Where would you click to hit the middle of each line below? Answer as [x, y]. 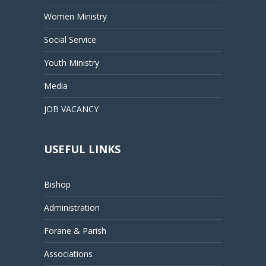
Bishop [57, 184]
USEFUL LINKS [82, 149]
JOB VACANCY [71, 109]
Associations [68, 254]
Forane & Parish [75, 231]
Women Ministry [75, 16]
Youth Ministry [72, 63]
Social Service [70, 39]
